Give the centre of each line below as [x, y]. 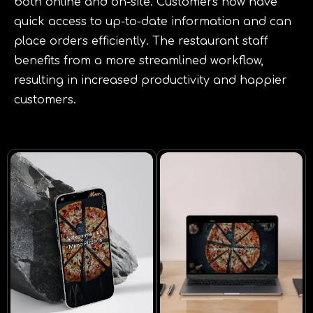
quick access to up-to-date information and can [153, 21]
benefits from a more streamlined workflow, [139, 60]
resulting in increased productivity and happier [151, 80]
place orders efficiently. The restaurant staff [141, 41]
